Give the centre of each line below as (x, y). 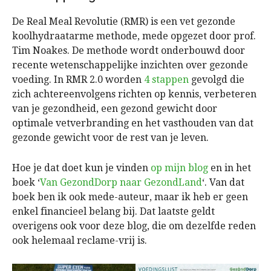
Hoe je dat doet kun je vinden (81, 168)
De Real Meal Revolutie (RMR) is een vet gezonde (124, 21)
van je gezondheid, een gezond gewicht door (115, 108)
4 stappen (166, 79)
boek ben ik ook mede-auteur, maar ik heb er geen (130, 197)
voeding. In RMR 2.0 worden (78, 79)
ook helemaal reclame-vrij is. (80, 240)
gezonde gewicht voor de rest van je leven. (110, 137)
